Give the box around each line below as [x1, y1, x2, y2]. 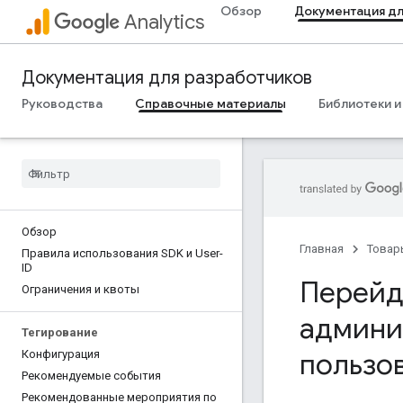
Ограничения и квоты [22, 282, 139, 296]
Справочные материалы [135, 95, 286, 112]
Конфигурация [22, 347, 100, 361]
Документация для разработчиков [22, 67, 312, 89]
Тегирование [22, 326, 98, 339]
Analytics [124, 10, 204, 34]
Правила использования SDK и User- [22, 246, 223, 260]
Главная [300, 242, 344, 255]
